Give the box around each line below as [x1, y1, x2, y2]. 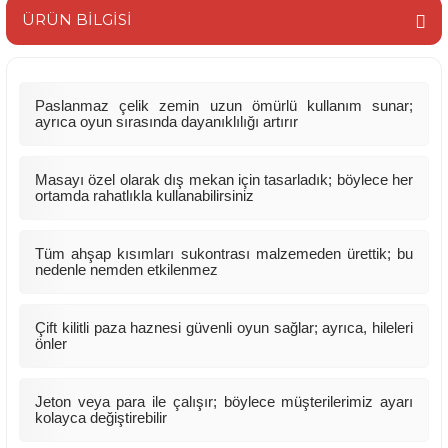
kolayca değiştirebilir [35, 409, 167, 426]
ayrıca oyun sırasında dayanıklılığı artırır [35, 113, 298, 130]
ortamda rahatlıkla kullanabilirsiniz [35, 187, 254, 204]
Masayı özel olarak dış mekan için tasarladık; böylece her [35, 171, 413, 188]
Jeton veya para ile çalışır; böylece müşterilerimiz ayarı [35, 393, 413, 410]
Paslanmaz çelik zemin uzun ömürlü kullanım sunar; [35, 97, 413, 114]
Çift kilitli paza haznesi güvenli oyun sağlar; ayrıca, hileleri [35, 319, 413, 336]
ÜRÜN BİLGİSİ [22, 10, 132, 29]
